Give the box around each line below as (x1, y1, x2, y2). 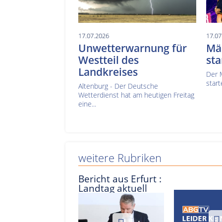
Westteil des (78, 53, 139, 67)
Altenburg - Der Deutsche (78, 81, 158, 91)
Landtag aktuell (78, 181, 147, 195)
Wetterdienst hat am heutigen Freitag (78, 90, 194, 100)
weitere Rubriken (78, 150, 162, 166)
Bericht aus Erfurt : (78, 172, 162, 186)
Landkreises (78, 65, 138, 79)
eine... (78, 99, 96, 109)
